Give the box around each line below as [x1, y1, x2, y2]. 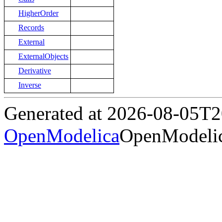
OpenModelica [4, 125, 119, 147]
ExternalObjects [18, 52, 68, 61]
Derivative [18, 66, 51, 75]
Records [18, 23, 44, 32]
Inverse [18, 81, 41, 90]
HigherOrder [18, 9, 58, 18]
